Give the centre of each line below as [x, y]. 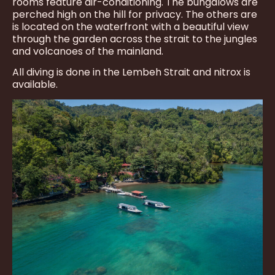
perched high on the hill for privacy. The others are [135, 14]
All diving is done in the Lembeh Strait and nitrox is [131, 72]
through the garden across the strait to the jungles [135, 39]
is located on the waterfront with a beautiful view [130, 26]
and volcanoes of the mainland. [88, 51]
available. [35, 84]
